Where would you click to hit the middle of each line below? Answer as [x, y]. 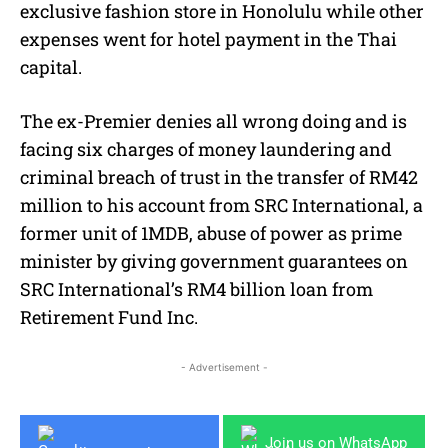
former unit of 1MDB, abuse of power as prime [211, 233]
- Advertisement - [224, 367]
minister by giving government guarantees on [214, 261]
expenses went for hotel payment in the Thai [208, 39]
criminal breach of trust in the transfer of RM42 [219, 177]
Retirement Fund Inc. [109, 317]
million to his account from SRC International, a [221, 205]
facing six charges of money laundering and [206, 149]
